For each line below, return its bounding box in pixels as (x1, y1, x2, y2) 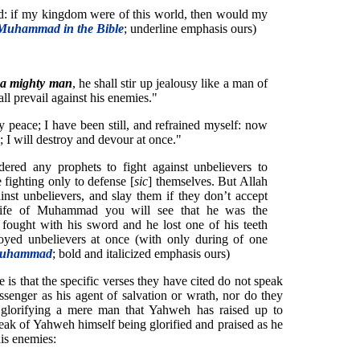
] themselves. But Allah (148, 174, 268, 189)
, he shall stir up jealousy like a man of (72, 76, 268, 91)
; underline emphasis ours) (123, 22, 256, 36)
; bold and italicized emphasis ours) (51, 247, 230, 261)
